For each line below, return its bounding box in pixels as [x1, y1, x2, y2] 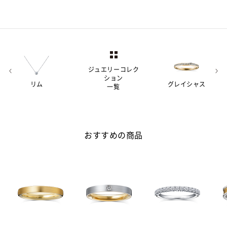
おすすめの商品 [84, 128, 143, 141]
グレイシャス [167, 79, 206, 89]
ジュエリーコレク [88, 64, 139, 74]
